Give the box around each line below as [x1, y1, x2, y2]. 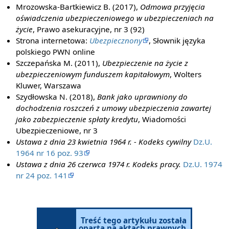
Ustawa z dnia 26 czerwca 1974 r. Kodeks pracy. [16, 158, 181, 169]
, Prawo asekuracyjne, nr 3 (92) [33, 24, 145, 34]
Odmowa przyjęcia [140, 1, 205, 12]
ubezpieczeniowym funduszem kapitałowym [16, 68, 170, 79]
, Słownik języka [149, 35, 206, 45]
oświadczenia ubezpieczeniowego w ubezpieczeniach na [16, 12, 214, 23]
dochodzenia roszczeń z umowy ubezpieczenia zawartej [16, 102, 212, 113]
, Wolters [170, 68, 202, 79]
